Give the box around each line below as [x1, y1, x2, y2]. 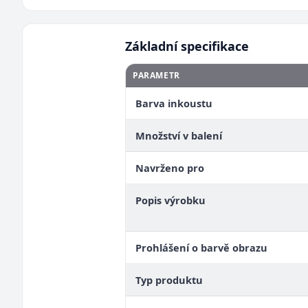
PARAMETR [133, 69, 180, 81]
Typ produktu [135, 273, 203, 287]
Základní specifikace [125, 38, 249, 54]
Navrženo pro [135, 161, 204, 175]
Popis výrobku [135, 193, 206, 207]
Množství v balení [135, 129, 222, 142]
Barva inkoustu [135, 96, 212, 110]
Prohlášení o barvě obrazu [135, 241, 267, 254]
